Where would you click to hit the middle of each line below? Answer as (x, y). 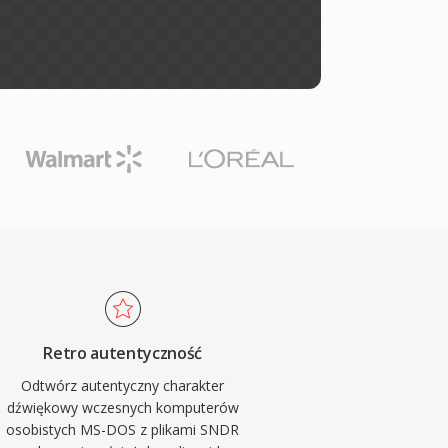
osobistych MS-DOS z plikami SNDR (123, 429)
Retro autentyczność (123, 353)
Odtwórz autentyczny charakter (123, 385)
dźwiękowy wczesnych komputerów (122, 407)
